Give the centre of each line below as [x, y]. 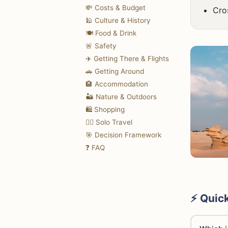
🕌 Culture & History [118, 21]
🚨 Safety [101, 46]
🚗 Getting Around [115, 72]
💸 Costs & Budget [116, 8]
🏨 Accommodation [117, 84]
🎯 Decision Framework [123, 135]
